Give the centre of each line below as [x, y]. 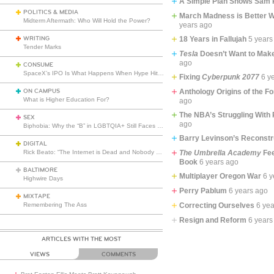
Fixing [191, 77]
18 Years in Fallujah [213, 39]
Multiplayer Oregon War [220, 176]
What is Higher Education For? [66, 99]
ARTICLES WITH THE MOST [82, 239]
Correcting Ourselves [217, 206]
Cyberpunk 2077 [231, 77]
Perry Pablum [203, 191]
